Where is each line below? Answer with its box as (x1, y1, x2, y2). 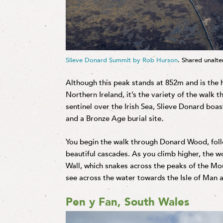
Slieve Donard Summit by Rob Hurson (66, 55, 178, 65)
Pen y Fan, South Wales (66, 194, 189, 210)
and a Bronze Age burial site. (66, 113, 163, 124)
